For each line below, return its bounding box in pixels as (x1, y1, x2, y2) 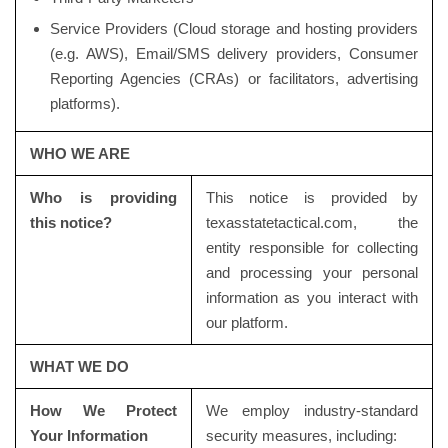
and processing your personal (205, 264, 419, 281)
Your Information (29, 427, 148, 444)
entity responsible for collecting (205, 239, 419, 256)
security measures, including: (205, 427, 397, 444)
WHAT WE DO (29, 358, 129, 375)
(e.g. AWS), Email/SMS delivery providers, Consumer (49, 44, 419, 62)
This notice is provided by (205, 189, 419, 206)
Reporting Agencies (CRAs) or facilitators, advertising (49, 69, 419, 87)
